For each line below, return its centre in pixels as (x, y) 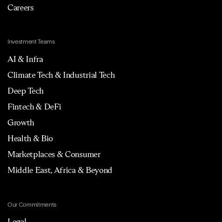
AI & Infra (25, 59)
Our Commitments (32, 204)
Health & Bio (30, 139)
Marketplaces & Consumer (54, 154)
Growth (21, 123)
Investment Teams (31, 42)
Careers (20, 7)
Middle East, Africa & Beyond (60, 170)
